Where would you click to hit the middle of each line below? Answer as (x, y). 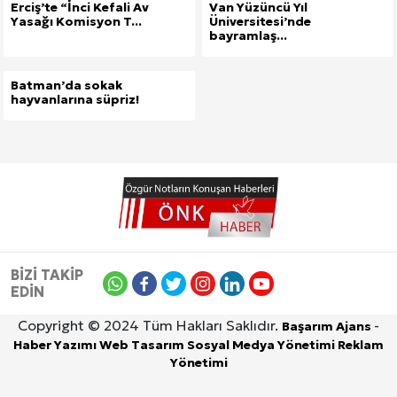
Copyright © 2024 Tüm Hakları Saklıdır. (150, 326)
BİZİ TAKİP (47, 275)
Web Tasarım (143, 345)
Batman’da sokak (66, 85)
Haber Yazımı (56, 345)
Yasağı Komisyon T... (76, 21)
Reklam (361, 345)
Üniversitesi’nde (260, 21)
